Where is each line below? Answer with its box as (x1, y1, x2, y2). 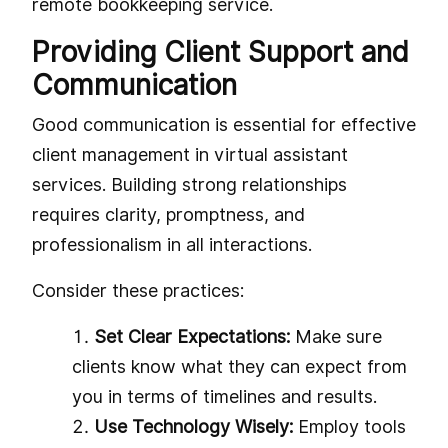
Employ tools (293, 415, 406, 437)
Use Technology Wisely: (94, 415, 293, 437)
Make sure (295, 325, 382, 347)
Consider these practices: (32, 279, 244, 301)
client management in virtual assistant (32, 143, 348, 165)
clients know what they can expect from (72, 355, 407, 377)
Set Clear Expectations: (94, 325, 295, 347)
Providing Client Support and (32, 34, 409, 69)
